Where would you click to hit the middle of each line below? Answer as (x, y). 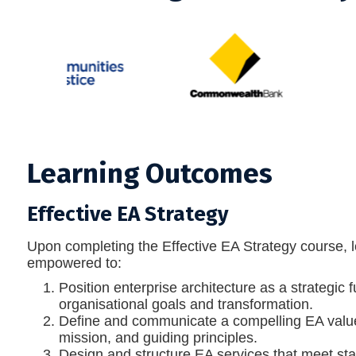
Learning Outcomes (149, 173)
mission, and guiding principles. (158, 337)
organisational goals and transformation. (186, 304)
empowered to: (74, 263)
